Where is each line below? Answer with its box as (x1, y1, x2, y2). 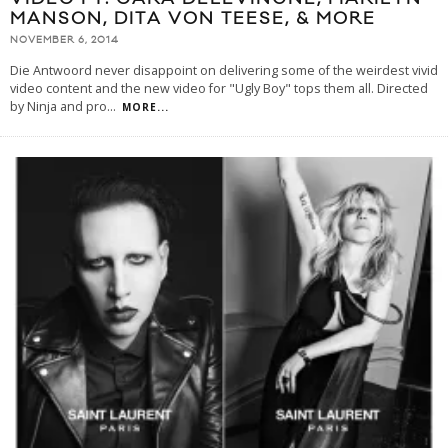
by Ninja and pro (10, 98, 107, 116)
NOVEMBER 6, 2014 (10, 34, 119, 47)
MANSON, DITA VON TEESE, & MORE (10, 7, 376, 30)
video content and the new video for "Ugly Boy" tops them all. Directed (10, 80, 428, 98)
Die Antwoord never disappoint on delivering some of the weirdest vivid (10, 62, 438, 80)
